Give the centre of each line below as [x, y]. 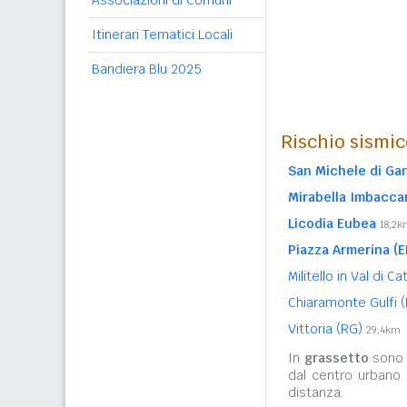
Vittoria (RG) [327, 329]
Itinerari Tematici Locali [162, 35]
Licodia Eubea [332, 223]
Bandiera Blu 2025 [147, 69]
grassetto [336, 358]
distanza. [316, 392]
